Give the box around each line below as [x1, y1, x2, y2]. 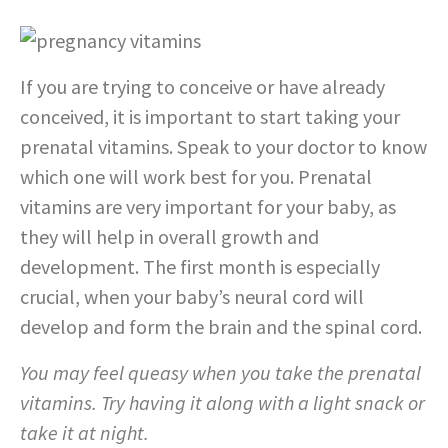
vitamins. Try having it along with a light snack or [20, 390, 425, 416]
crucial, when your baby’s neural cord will [20, 284, 364, 310]
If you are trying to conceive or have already [20, 74, 385, 100]
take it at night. [20, 420, 149, 446]
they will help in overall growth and [20, 224, 319, 250]
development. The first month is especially [20, 254, 380, 280]
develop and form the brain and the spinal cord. [20, 314, 422, 340]
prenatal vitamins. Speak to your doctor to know [20, 134, 427, 160]
